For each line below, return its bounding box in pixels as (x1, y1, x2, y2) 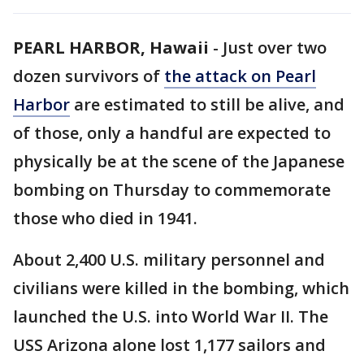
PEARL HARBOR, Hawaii (13, 37, 209, 58)
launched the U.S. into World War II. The (13, 305, 328, 327)
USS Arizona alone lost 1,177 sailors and (13, 334, 326, 356)
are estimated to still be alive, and (70, 93, 344, 115)
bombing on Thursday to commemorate (13, 179, 331, 201)
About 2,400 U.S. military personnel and (13, 249, 325, 271)
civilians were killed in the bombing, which (13, 277, 349, 299)
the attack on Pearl (164, 65, 316, 87)
